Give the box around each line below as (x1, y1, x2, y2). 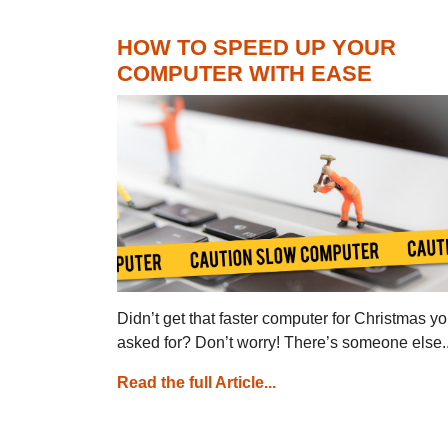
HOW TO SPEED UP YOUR (117, 35, 396, 60)
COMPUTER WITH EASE (117, 61, 372, 86)
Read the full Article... (117, 373, 276, 391)
